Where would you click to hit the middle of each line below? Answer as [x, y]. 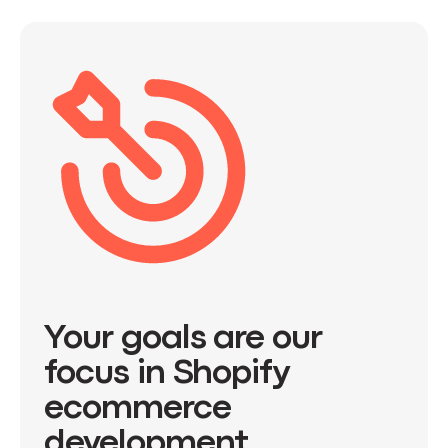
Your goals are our [183, 339]
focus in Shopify [167, 374]
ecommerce [137, 409]
